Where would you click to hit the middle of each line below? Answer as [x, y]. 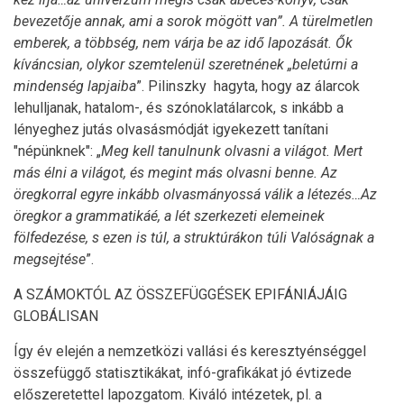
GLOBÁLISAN [56, 316]
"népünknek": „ [57, 151]
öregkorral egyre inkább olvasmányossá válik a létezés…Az [195, 194]
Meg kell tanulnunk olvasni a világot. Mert [232, 151]
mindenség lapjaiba [75, 86]
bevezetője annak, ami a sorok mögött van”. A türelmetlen [193, 21]
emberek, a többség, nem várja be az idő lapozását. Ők [183, 43]
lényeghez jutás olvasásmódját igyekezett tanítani [171, 129]
